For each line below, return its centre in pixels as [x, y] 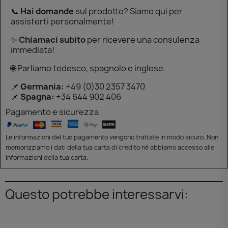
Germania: [42, 86]
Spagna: [37, 96]
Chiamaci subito [53, 39]
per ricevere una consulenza [143, 39]
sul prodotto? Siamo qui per [129, 11]
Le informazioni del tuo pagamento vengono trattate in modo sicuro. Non [112, 137]
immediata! [33, 50]
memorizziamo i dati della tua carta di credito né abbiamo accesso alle [110, 148]
